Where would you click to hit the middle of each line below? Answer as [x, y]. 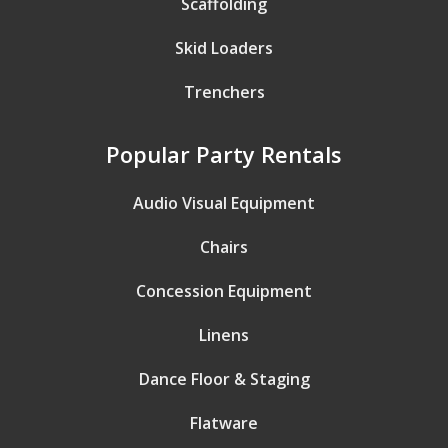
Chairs [224, 247]
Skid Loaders [224, 48]
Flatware [224, 423]
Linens [224, 335]
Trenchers [224, 92]
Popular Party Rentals [224, 154]
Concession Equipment [224, 291]
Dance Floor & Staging [224, 379]
